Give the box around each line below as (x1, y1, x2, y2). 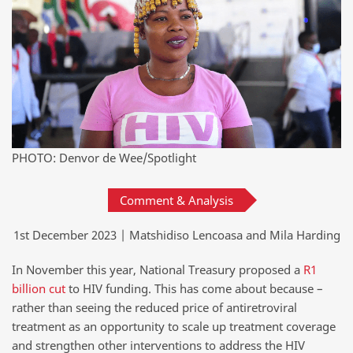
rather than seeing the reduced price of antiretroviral (12, 299, 297, 316)
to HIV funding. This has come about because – (65, 281, 323, 297)
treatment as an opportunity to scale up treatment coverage (12, 318, 336, 335)
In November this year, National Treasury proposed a (12, 262, 303, 278)
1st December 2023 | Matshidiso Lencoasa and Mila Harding (13, 227, 340, 243)
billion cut (12, 281, 65, 297)
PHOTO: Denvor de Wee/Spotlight (12, 150, 196, 166)
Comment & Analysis (120, 192, 233, 209)
